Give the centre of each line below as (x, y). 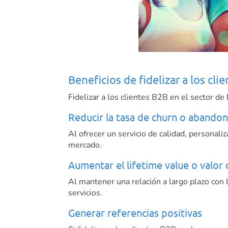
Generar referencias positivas (135, 213)
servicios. (85, 193)
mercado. (85, 145)
